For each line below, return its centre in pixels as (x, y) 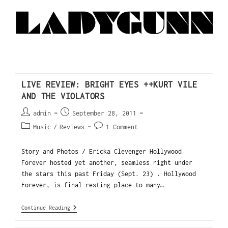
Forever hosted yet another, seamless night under (107, 163)
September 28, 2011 (105, 113)
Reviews (72, 127)
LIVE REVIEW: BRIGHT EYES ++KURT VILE (109, 85)
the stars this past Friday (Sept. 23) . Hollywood (109, 174)
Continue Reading (46, 208)
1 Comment (122, 127)
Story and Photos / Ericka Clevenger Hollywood (102, 152)
